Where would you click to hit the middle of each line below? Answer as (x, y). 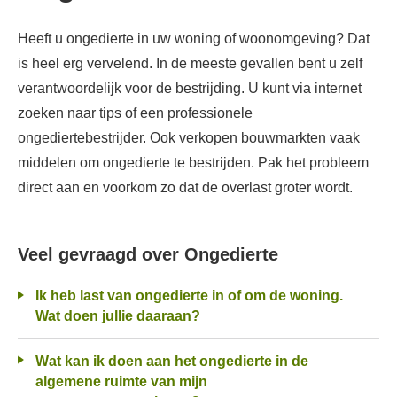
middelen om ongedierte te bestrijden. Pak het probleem (193, 163)
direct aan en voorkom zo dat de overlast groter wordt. (185, 187)
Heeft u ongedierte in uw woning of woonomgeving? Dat (194, 39)
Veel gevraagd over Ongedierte (153, 254)
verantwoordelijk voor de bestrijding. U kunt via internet (190, 88)
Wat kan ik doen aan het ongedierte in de (42, 361)
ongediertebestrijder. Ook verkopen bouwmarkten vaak (189, 138)
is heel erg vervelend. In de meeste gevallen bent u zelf (190, 63)
